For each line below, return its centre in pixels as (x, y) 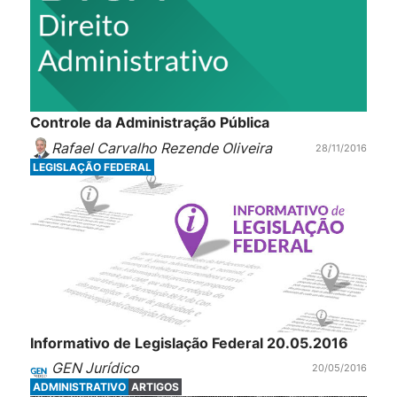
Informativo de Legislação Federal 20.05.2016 (189, 343)
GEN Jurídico (95, 368)
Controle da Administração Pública (149, 123)
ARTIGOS (155, 387)
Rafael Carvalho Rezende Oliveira (161, 148)
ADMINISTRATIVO (79, 387)
